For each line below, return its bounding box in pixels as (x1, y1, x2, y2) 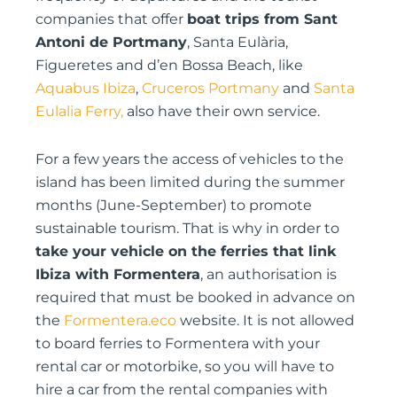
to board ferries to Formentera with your (35, 335, 320, 353)
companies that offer (35, 11, 187, 28)
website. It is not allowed (176, 312, 354, 330)
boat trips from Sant (187, 11, 338, 28)
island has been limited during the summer (35, 174, 345, 191)
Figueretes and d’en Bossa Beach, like (35, 57, 303, 74)
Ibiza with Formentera (35, 266, 200, 284)
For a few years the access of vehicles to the (35, 151, 344, 168)
